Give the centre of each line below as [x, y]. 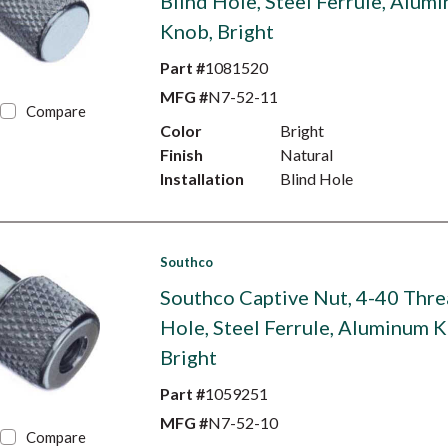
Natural [306, 154]
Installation [201, 178]
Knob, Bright [216, 31]
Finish [181, 154]
